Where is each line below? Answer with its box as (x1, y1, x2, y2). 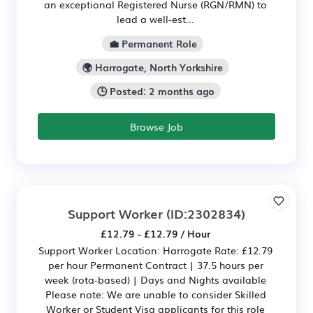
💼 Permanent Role (108, 36, 197, 51)
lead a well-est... (117, 11, 194, 26)
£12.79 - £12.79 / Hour (101, 226, 210, 240)
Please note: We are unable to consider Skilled (45, 286, 266, 301)
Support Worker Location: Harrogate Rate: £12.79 (38, 242, 272, 257)
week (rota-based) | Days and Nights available (45, 272, 266, 286)
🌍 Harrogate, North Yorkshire (82, 60, 223, 75)
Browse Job (130, 119, 183, 133)
